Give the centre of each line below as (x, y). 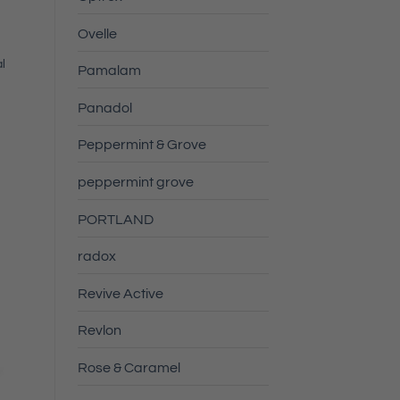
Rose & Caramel (129, 367)
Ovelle (97, 33)
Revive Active (121, 293)
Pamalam (109, 71)
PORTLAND (116, 219)
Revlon (100, 331)
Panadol (105, 108)
